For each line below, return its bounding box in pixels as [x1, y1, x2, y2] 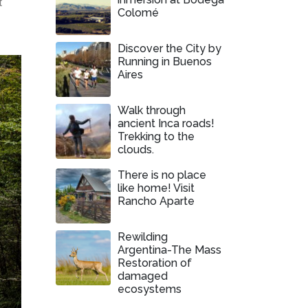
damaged [118, 269, 168, 283]
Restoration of [118, 256, 192, 269]
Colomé [118, 6, 159, 19]
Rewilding [118, 230, 168, 243]
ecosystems [118, 283, 181, 296]
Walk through [118, 104, 186, 117]
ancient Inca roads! [118, 117, 214, 130]
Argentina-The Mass [118, 243, 221, 256]
